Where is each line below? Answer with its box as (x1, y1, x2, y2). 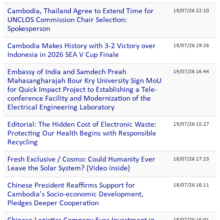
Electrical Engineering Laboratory (7, 104, 114, 111)
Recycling (7, 138, 38, 146)
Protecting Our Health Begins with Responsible (7, 130, 156, 137)
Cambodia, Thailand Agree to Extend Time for (7, 7, 154, 15)
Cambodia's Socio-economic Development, (7, 191, 143, 198)
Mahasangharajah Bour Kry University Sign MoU (7, 77, 162, 85)
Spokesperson (7, 25, 50, 33)
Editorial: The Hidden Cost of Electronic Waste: (7, 121, 156, 129)
